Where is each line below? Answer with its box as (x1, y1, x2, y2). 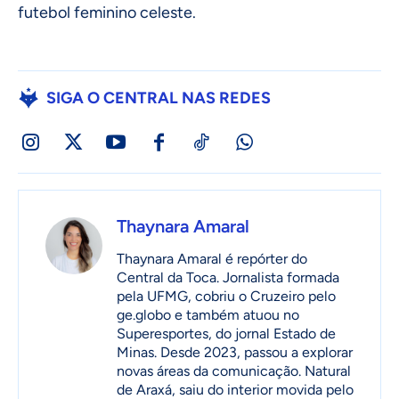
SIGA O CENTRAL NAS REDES (46, 88, 271, 109)
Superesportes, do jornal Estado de (117, 325, 336, 343)
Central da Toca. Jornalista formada (117, 269, 339, 287)
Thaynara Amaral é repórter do (117, 250, 307, 268)
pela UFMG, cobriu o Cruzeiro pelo (117, 288, 336, 305)
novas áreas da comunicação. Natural (117, 362, 351, 380)
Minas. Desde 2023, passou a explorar (117, 344, 353, 362)
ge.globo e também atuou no (117, 306, 299, 324)
